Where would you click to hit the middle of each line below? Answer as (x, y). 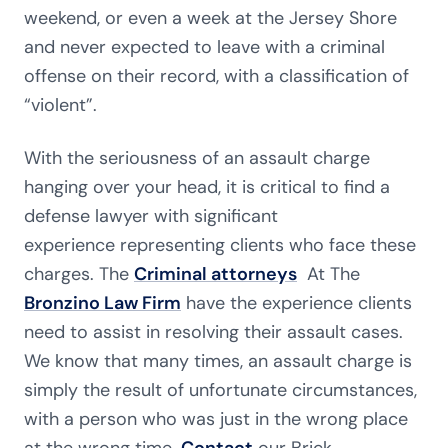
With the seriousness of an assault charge (197, 158)
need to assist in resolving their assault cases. (213, 332)
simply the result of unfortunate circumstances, (220, 390)
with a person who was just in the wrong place (216, 419)
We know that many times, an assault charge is (218, 361)
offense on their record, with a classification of (216, 76)
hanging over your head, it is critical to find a (207, 187)
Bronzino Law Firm (102, 303)
